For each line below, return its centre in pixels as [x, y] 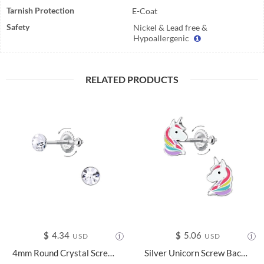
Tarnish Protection [40, 10]
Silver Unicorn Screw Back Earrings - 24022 [245, 253]
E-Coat [144, 11]
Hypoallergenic [162, 38]
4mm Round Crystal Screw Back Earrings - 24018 [111, 253]
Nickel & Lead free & [171, 27]
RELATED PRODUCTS [132, 79]
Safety [18, 27]
